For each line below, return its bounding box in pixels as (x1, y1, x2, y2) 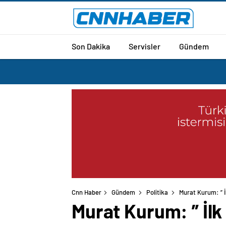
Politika (146, 188, 168, 197)
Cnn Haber (72, 188, 101, 197)
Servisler (129, 41, 160, 51)
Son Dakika (72, 41, 110, 51)
